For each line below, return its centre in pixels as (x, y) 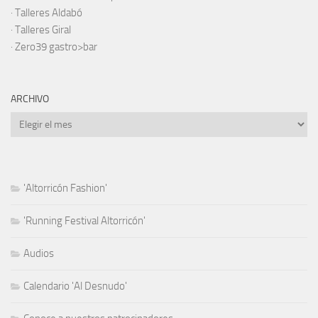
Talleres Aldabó (49, 12)
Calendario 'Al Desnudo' (75, 286)
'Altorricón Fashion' (65, 188)
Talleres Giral (43, 29)
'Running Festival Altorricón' (84, 220)
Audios (39, 253)
